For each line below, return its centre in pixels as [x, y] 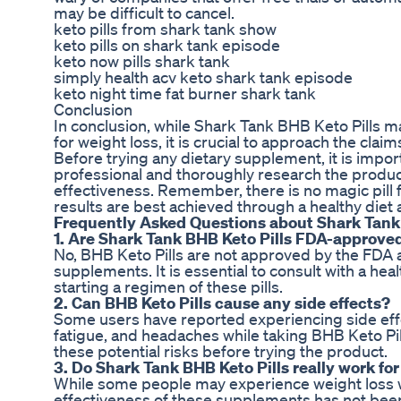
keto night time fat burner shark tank [185, 94]
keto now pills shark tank [142, 61]
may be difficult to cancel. [144, 13]
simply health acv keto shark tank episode [203, 77]
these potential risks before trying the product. [221, 351]
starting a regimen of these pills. [168, 287]
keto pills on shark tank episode [167, 45]
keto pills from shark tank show [165, 29]
